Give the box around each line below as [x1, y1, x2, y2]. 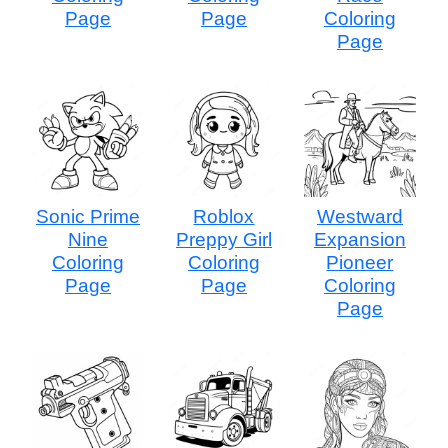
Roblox [193, 205, 255, 227]
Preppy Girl [175, 228, 272, 250]
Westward [316, 205, 403, 227]
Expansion [313, 228, 406, 250]
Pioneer [326, 251, 394, 273]
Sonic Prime [35, 205, 140, 227]
